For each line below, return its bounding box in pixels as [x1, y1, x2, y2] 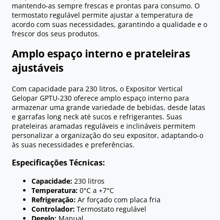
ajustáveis [12, 61, 63, 75]
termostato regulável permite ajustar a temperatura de [12, 10, 193, 20]
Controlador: [31, 204, 75, 214]
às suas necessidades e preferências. [12, 139, 135, 149]
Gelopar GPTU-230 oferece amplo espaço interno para [12, 93, 189, 103]
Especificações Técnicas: [12, 157, 105, 168]
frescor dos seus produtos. [12, 29, 100, 39]
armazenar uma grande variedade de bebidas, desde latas [12, 102, 205, 112]
